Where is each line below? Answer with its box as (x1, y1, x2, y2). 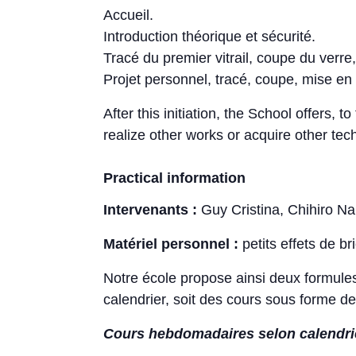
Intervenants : (103, 201, 198, 218)
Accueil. (103, 7, 154, 23)
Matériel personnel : (103, 235, 239, 252)
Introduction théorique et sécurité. (103, 29, 316, 44)
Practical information (103, 170, 246, 186)
